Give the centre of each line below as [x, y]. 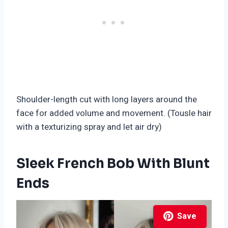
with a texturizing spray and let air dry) [89, 127]
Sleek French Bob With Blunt [113, 163]
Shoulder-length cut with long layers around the [107, 99]
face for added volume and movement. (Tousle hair [114, 113]
